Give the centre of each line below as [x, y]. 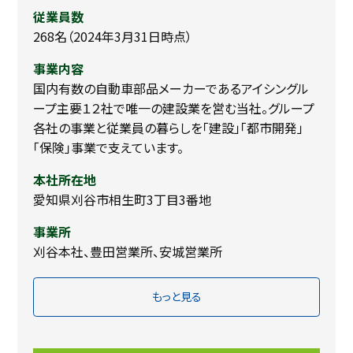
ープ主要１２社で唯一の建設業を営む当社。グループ [174, 108]
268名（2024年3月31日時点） [113, 36]
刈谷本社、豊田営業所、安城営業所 [128, 251]
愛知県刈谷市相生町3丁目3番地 [123, 199]
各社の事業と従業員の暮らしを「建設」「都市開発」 [169, 127]
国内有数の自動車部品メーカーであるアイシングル [171, 88]
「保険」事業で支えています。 [109, 147]
